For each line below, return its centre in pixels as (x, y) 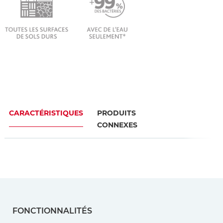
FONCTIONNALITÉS (52, 211)
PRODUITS (116, 113)
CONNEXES (117, 125)
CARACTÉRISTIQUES (46, 113)
